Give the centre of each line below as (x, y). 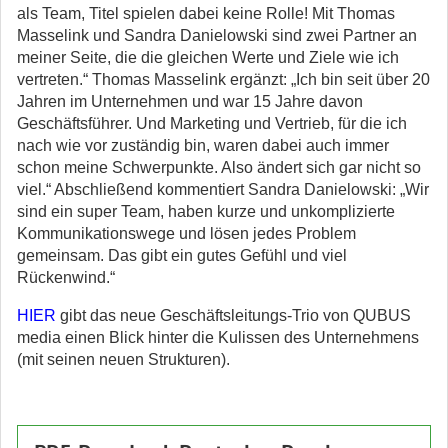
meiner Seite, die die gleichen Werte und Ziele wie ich (208, 57)
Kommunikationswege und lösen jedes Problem (186, 233)
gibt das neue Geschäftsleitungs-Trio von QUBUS (233, 315)
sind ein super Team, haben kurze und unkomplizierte (206, 211)
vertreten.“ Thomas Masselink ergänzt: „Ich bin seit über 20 (223, 79)
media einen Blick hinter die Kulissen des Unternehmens (218, 337)
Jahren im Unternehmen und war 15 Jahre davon (190, 101)
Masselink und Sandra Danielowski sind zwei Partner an (217, 35)
